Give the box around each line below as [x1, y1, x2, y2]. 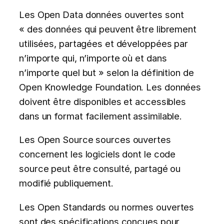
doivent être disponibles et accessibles [19, 95, 186, 107]
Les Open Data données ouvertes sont [19, 8, 184, 20]
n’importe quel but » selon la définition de [19, 66, 194, 78]
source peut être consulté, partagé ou [19, 163, 181, 174]
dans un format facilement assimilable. [19, 110, 182, 121]
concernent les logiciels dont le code [19, 148, 176, 160]
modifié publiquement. [19, 177, 113, 189]
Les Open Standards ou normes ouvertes [19, 201, 194, 212]
